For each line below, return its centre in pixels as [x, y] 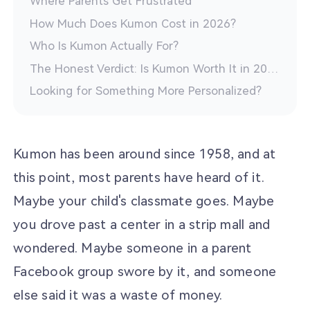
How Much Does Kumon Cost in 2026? [133, 23]
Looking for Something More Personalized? [146, 91]
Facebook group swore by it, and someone [145, 271]
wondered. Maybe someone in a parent [133, 248]
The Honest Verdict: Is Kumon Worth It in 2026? [273, 68]
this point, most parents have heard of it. [139, 177]
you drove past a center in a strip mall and [142, 224]
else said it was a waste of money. [118, 295]
